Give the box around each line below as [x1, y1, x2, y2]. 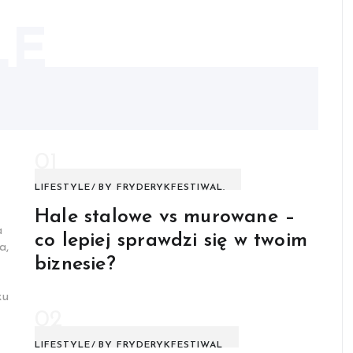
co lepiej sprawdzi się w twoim [35, 231, 307, 251]
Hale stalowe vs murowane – [35, 207, 296, 228]
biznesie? [35, 255, 116, 275]
